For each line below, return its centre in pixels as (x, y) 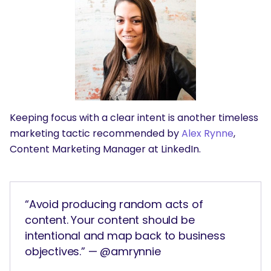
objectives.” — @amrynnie (93, 252)
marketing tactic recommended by (96, 134)
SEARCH (28, 47)
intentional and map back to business (125, 236)
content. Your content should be (110, 220)
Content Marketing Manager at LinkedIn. (105, 149)
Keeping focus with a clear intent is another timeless (134, 118)
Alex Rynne (207, 134)
